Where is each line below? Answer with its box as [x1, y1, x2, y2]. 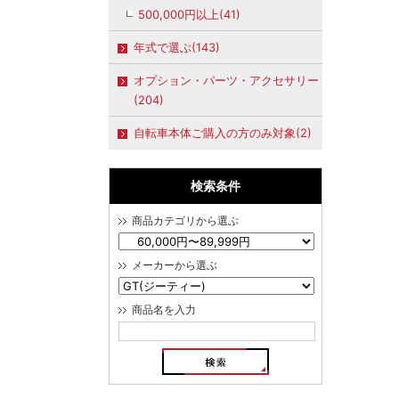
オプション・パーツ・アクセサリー [134, 73, 319, 87]
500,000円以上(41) [138, 7, 240, 21]
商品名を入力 [132, 304, 196, 316]
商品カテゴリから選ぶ [132, 215, 239, 227]
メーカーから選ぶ [132, 259, 217, 272]
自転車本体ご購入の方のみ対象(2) [134, 126, 312, 140]
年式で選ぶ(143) [134, 40, 220, 54]
